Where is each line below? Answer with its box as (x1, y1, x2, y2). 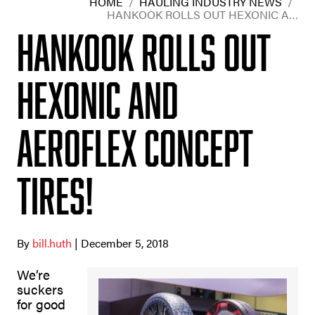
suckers (17, 279, 63, 299)
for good (17, 294, 65, 314)
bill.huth (32, 234, 75, 251)
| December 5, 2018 (75, 234, 169, 251)
